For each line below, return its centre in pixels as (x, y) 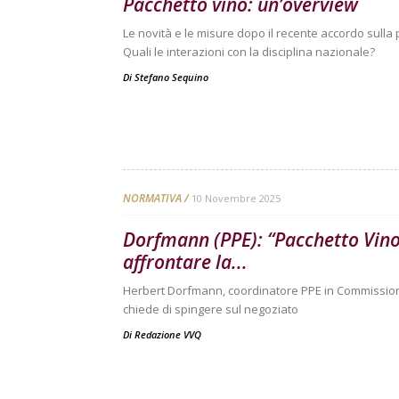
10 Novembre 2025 (236, 198)
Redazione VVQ (168, 334)
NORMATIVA (152, 198)
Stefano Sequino (171, 77)
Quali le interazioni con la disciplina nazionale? (249, 52)
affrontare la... (185, 262)
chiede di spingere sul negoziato (211, 309)
